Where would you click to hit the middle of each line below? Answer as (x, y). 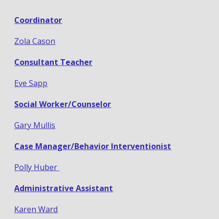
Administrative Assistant (64, 188)
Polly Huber (36, 167)
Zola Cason (35, 41)
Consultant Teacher (54, 62)
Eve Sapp (31, 83)
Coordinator (38, 20)
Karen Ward (36, 209)
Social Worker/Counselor (63, 104)
